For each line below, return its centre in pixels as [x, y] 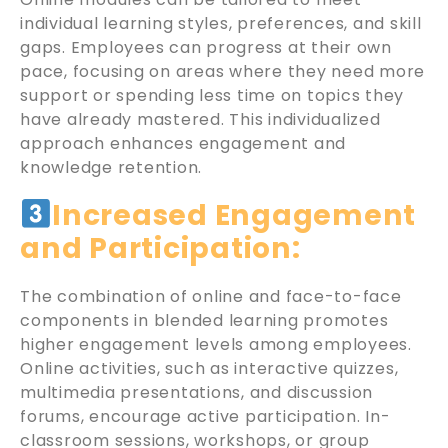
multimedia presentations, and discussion [196, 392]
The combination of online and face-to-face [211, 296]
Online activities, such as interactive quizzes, [209, 368]
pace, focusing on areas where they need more [222, 71]
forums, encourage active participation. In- [205, 416]
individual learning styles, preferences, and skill [221, 23]
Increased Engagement [234, 214]
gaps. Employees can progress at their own [206, 47]
